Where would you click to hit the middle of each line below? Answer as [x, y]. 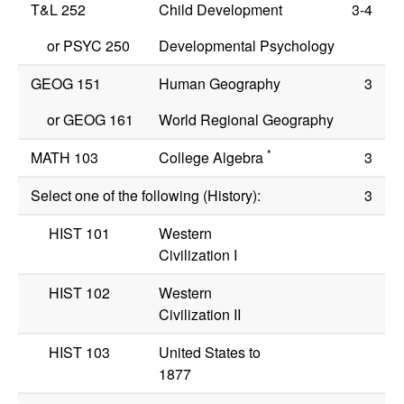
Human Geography [220, 84]
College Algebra [213, 158]
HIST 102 [80, 293]
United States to [210, 353]
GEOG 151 [66, 84]
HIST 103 [80, 353]
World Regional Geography [247, 120]
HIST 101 [80, 234]
